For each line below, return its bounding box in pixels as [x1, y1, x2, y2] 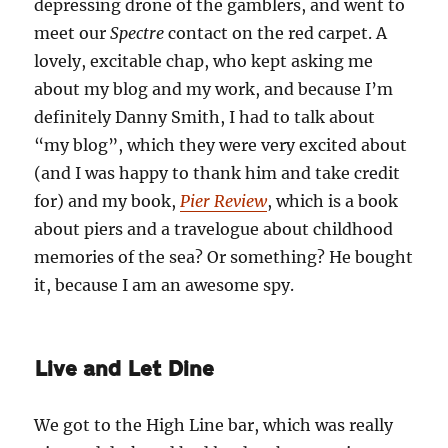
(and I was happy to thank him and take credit [34, 162, 401, 183]
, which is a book [267, 190, 399, 211]
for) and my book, [34, 190, 181, 211]
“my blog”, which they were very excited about [34, 134, 408, 155]
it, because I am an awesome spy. [34, 274, 295, 295]
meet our [34, 22, 111, 43]
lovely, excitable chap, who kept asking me [34, 50, 374, 71]
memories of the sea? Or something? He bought [34, 246, 414, 267]
